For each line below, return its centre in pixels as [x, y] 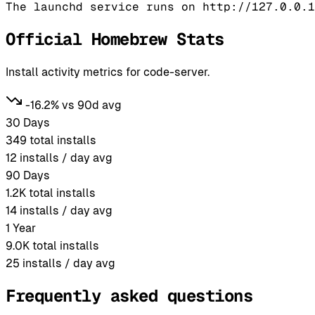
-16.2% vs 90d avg [73, 105]
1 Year [21, 228]
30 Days [28, 122]
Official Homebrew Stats [115, 39]
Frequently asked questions [129, 295]
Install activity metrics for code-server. [108, 72]
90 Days [28, 175]
